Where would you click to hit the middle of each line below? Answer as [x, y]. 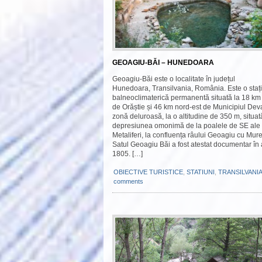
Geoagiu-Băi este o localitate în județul [174, 79]
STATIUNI [201, 172]
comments [128, 181]
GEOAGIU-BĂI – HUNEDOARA [163, 63]
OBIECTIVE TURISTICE [148, 172]
